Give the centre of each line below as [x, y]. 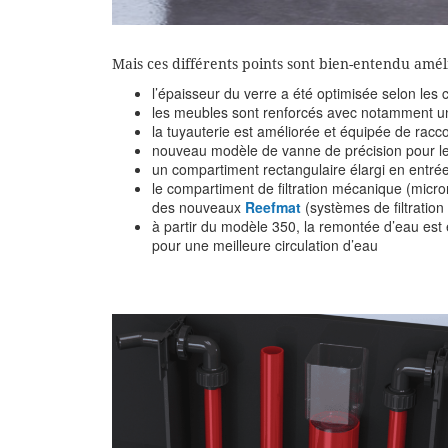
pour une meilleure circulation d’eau [265, 244]
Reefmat [273, 206]
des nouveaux [198, 206]
